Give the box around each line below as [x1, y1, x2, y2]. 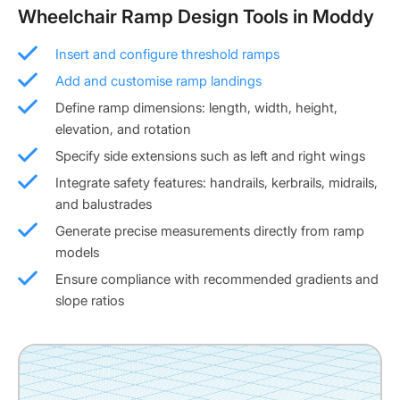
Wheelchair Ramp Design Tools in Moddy [18, 4, 374, 28]
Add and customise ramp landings [55, 71, 262, 89]
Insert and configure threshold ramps [55, 45, 279, 62]
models [55, 243, 99, 261]
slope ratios [55, 291, 124, 309]
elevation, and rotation [55, 120, 191, 137]
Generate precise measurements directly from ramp [55, 221, 364, 239]
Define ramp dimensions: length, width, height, [55, 98, 337, 116]
